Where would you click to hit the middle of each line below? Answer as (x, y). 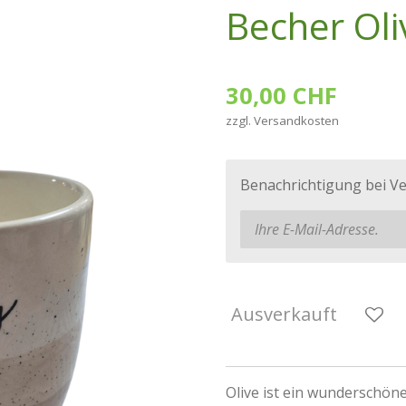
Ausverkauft (284, 314)
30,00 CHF (281, 95)
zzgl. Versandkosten (282, 120)
